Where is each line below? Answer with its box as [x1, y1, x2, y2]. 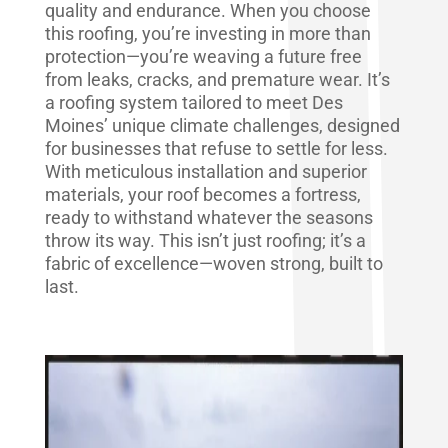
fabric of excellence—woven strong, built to [44, 252, 383, 274]
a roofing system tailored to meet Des [44, 91, 343, 113]
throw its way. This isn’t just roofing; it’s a [44, 229, 366, 251]
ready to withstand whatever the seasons [44, 206, 373, 228]
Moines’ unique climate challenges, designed [44, 114, 400, 136]
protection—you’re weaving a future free [44, 45, 362, 67]
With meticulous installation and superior [44, 160, 367, 182]
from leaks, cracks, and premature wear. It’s [44, 68, 390, 90]
